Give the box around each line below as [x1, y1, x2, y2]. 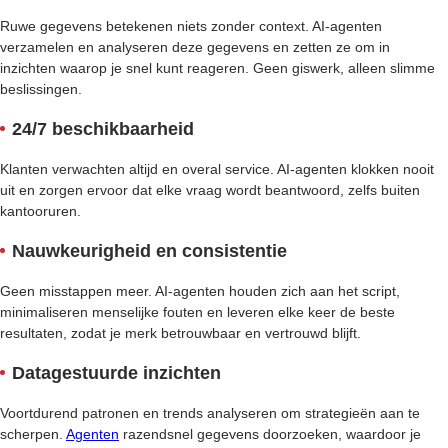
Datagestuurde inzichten [12, 363, 221, 384]
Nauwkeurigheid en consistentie [12, 241, 287, 262]
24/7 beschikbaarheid [12, 119, 194, 140]
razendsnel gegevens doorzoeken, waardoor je [119, 426, 421, 443]
